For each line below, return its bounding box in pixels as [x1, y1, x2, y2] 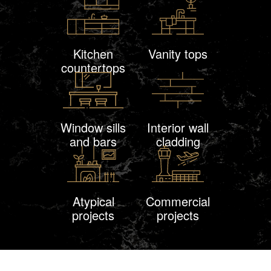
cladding [155, 132, 200, 150]
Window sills [60, 118, 126, 136]
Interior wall [147, 118, 209, 136]
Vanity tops [148, 44, 207, 62]
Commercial [146, 192, 210, 210]
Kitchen [73, 44, 113, 62]
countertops [61, 58, 125, 76]
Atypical [72, 192, 114, 210]
